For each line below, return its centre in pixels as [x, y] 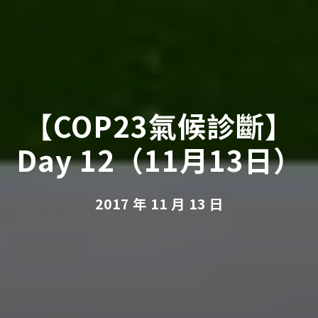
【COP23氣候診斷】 [159, 125]
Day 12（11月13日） [159, 159]
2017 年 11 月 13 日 [159, 203]
